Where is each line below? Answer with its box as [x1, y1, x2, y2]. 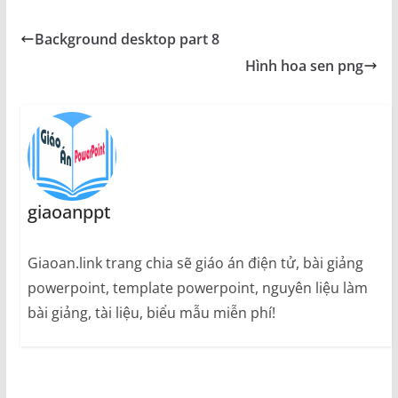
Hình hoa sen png [245, 56, 364, 76]
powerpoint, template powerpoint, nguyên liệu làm [27, 278, 368, 298]
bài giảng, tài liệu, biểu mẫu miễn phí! [27, 303, 275, 323]
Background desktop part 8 [34, 29, 219, 49]
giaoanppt [27, 200, 111, 225]
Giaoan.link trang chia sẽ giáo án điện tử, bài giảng [27, 253, 363, 274]
